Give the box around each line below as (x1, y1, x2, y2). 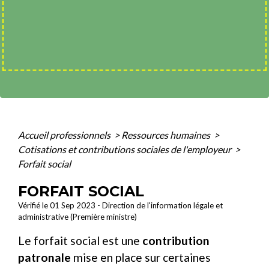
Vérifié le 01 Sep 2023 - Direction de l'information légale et (18, 201, 223, 211)
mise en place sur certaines (71, 250, 211, 265)
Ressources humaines (121, 129, 212, 141)
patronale (18, 250, 71, 265)
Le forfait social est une (18, 234, 142, 248)
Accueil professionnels (18, 129, 112, 141)
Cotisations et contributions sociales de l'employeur (18, 144, 233, 156)
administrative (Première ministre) (18, 212, 137, 222)
